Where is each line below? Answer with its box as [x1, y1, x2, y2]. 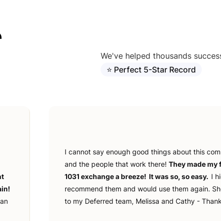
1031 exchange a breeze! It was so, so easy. [65, 172, 212, 181]
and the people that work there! [65, 160, 169, 168]
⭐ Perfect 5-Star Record [107, 65, 196, 74]
